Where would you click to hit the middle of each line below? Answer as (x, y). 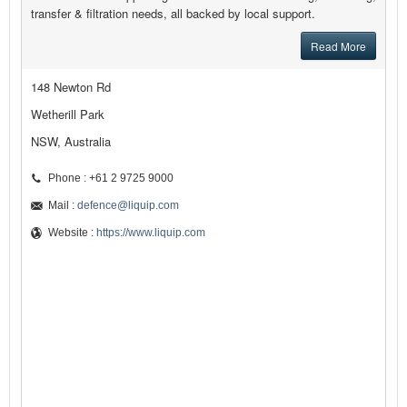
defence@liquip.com (128, 206)
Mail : (63, 206)
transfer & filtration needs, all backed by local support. (173, 14)
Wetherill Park (68, 114)
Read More (338, 46)
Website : (72, 233)
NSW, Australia (71, 142)
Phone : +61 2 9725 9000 (111, 179)
